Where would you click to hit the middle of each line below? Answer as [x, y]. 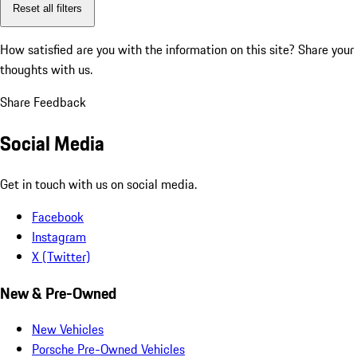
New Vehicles [68, 330]
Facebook [58, 216]
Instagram [59, 236]
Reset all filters [47, 8]
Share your [326, 50]
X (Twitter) [61, 256]
